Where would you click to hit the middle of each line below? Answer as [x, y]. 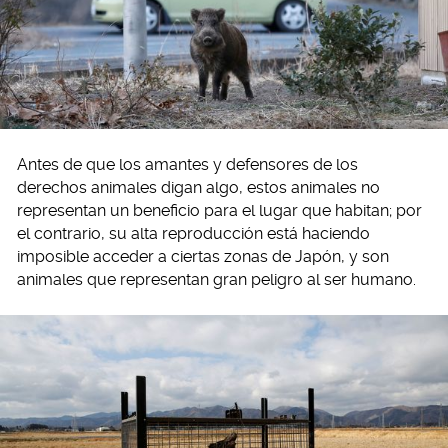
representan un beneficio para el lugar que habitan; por [219, 210]
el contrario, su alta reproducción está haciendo [193, 233]
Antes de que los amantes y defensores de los [187, 164]
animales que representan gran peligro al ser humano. [216, 279]
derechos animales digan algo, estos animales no [198, 187]
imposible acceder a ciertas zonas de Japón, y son [203, 256]
